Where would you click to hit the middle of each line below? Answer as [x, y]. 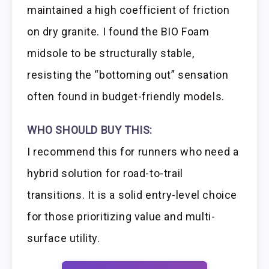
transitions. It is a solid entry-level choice [132, 195]
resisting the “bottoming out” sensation [128, 74]
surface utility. [64, 238]
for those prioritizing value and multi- [121, 217]
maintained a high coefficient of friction [128, 10]
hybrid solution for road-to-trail [105, 174]
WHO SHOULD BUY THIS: [90, 130]
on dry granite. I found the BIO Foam [118, 31]
